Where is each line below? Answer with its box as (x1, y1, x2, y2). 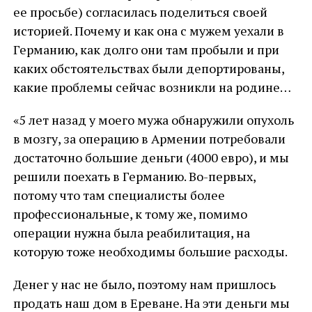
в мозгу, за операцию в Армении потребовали (13, 130, 286, 147)
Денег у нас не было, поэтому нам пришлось (13, 276, 276, 292)
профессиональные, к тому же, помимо (13, 205, 247, 222)
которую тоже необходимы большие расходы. (13, 243, 288, 260)
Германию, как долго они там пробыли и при (13, 41, 279, 58)
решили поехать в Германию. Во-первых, (13, 168, 256, 185)
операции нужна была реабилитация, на (13, 224, 250, 241)
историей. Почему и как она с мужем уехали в (13, 22, 284, 39)
